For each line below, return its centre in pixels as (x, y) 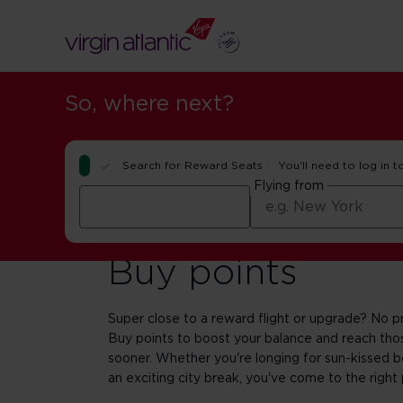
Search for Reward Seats (193, 166)
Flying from (289, 186)
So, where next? (149, 104)
